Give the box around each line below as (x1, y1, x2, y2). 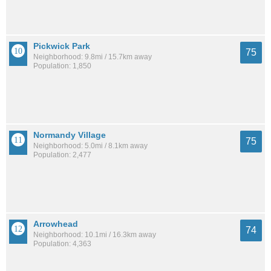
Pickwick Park (33, 41, 90, 51)
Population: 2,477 (33, 150, 91, 159)
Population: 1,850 (33, 61, 91, 70)
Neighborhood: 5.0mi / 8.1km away (33, 141, 148, 150)
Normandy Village (33, 129, 106, 140)
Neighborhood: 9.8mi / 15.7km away (33, 52, 152, 61)
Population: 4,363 (33, 239, 91, 248)
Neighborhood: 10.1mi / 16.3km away (33, 230, 156, 239)
